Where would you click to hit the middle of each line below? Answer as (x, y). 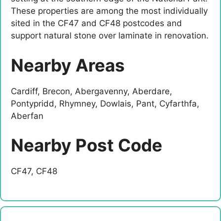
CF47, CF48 (34, 171)
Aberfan (27, 116)
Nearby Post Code (87, 145)
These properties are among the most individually (109, 11)
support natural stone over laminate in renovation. (110, 36)
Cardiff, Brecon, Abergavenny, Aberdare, (92, 91)
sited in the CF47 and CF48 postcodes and (96, 23)
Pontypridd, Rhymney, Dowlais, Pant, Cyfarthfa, (105, 103)
